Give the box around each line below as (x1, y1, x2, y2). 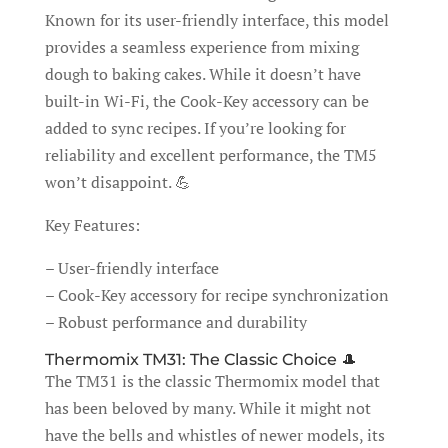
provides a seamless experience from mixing (44, 35, 359, 58)
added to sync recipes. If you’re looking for (44, 116, 346, 139)
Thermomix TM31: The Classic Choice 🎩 (44, 349, 357, 369)
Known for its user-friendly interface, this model (44, 8, 389, 31)
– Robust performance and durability (44, 310, 307, 333)
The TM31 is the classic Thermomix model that (44, 369, 380, 392)
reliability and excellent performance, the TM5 (44, 143, 377, 166)
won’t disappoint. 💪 (44, 170, 191, 193)
